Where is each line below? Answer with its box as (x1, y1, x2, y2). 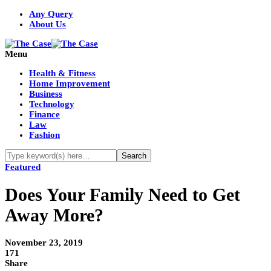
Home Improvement (29, 79, 110, 88)
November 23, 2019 (5, 238, 83, 248)
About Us (29, 19, 66, 29)
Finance (29, 109, 60, 119)
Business (29, 89, 62, 99)
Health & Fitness (29, 68, 96, 78)
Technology (29, 99, 74, 109)
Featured (5, 162, 41, 172)
